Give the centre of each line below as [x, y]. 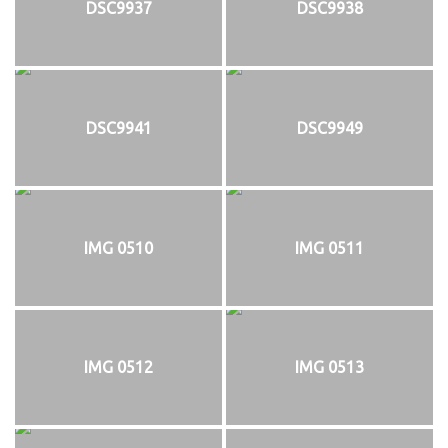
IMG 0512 [118, 367]
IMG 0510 [118, 247]
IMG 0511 [329, 247]
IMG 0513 [329, 367]
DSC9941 [118, 127]
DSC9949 [329, 127]
